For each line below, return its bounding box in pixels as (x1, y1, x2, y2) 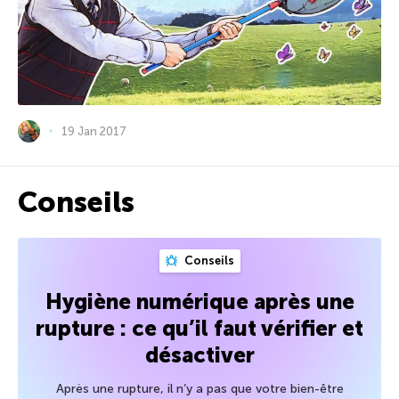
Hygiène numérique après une (45, 288, 354, 314)
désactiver (144, 341, 255, 368)
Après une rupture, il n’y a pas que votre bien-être (55, 380, 344, 396)
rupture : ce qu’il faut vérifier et (36, 314, 363, 341)
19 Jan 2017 (61, 124, 126, 138)
